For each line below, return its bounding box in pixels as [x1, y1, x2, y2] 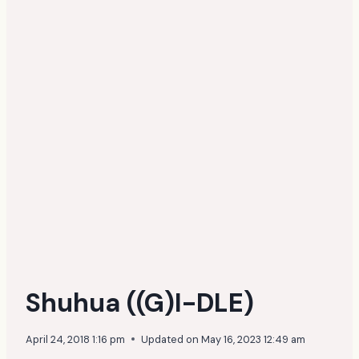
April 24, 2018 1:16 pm [26, 332, 125, 346]
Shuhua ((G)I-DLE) [26, 285, 254, 320]
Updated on [141, 332, 199, 346]
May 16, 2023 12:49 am [201, 332, 306, 346]
